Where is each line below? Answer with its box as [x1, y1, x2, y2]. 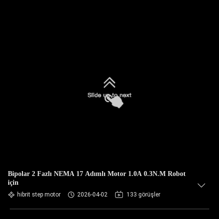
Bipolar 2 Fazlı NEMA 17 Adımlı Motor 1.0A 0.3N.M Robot [8, 170, 186, 177]
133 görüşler [127, 191, 160, 198]
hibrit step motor [17, 191, 61, 198]
